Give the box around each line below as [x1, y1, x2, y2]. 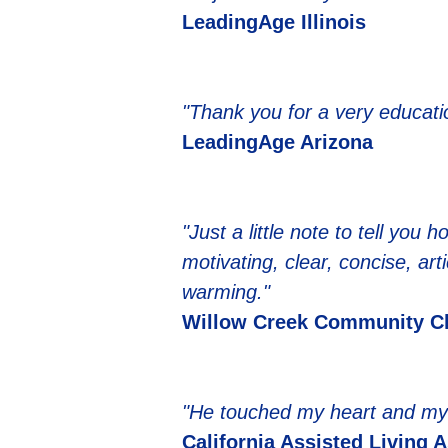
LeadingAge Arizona [182, 131, 373, 153]
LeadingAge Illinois [182, 11, 366, 33]
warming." [182, 281, 270, 303]
